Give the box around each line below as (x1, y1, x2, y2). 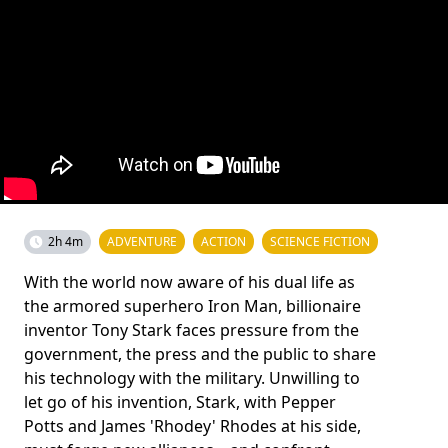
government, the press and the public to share (24, 343, 376, 365)
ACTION (201, 233, 246, 250)
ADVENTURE (107, 233, 177, 250)
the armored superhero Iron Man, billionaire (24, 295, 361, 317)
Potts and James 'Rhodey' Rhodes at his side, (24, 415, 361, 437)
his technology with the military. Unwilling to (24, 367, 360, 389)
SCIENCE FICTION (270, 233, 370, 250)
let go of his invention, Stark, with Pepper (24, 391, 336, 413)
